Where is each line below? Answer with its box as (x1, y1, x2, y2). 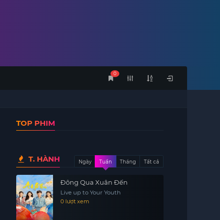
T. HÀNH (26, 154, 60, 164)
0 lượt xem (60, 198, 89, 205)
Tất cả (143, 159, 159, 165)
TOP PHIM (16, 118, 55, 128)
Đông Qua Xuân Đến (60, 178, 128, 186)
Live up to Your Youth (60, 189, 121, 196)
